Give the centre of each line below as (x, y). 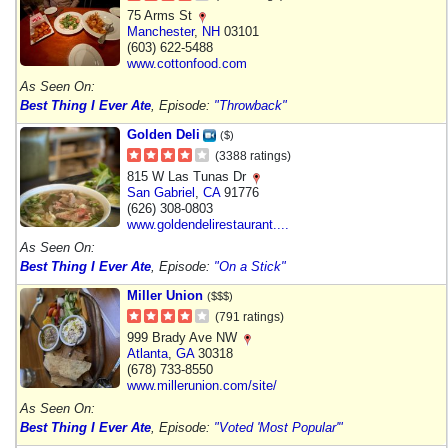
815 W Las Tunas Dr (188, 176)
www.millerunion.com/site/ (202, 385)
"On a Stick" (250, 266)
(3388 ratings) (253, 155)
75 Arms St (161, 15)
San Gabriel (161, 192)
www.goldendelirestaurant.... (208, 224)
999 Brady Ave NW (184, 337)
